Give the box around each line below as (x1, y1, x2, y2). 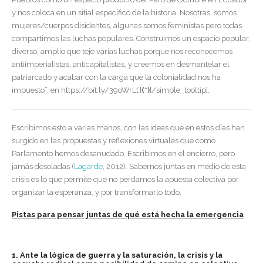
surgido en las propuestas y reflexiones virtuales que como (12, 136, 215, 146)
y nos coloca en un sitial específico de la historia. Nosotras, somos (12, 8, 237, 18)
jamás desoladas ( (12, 162, 74, 171)
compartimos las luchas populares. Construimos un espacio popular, (12, 34, 250, 43)
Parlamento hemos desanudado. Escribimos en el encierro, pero (12, 149, 235, 159)
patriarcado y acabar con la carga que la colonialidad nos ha (12, 73, 221, 82)
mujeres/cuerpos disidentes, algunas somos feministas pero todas (12, 21, 242, 31)
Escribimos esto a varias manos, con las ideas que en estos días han (12, 123, 245, 133)
